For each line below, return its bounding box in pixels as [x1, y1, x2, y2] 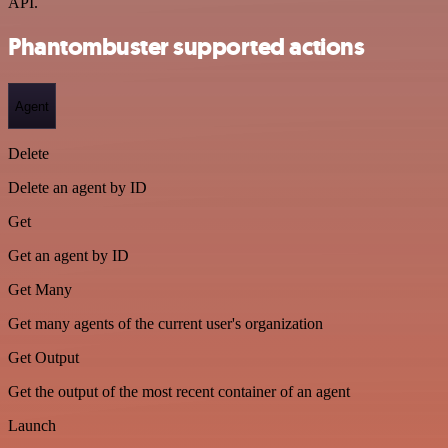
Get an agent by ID [8, 247, 129, 264]
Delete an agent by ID [8, 179, 147, 196]
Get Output [8, 349, 79, 366]
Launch [8, 417, 56, 434]
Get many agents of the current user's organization [8, 315, 323, 332]
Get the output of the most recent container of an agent [8, 383, 350, 400]
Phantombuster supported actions [8, 31, 365, 64]
